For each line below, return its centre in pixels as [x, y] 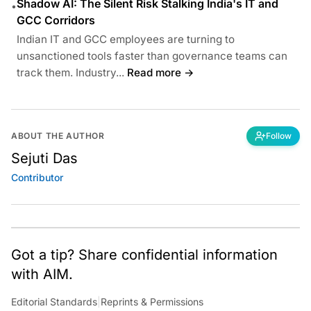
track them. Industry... [70, 72]
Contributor [37, 177]
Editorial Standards [54, 301]
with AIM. [42, 274]
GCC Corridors [56, 20]
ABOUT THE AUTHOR [58, 135]
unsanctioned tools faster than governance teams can [152, 56]
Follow [279, 135]
